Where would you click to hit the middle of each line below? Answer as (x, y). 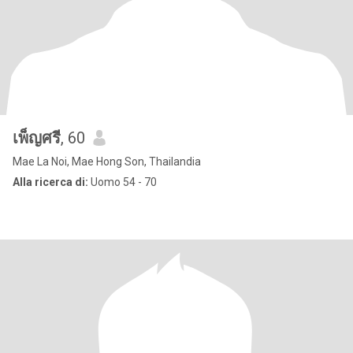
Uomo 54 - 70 (123, 182)
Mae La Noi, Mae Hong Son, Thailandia (107, 162)
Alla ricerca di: (50, 182)
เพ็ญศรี (37, 138)
